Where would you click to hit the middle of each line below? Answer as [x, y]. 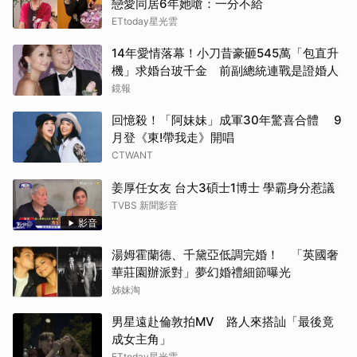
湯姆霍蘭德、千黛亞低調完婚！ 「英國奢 [225, 255]
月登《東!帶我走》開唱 [173, 138]
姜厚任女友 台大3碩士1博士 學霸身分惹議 [223, 188]
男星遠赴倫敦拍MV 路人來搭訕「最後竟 [223, 322]
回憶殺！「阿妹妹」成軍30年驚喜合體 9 [227, 120]
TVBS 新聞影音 [145, 206]
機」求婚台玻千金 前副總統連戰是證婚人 [225, 71]
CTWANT [132, 155]
